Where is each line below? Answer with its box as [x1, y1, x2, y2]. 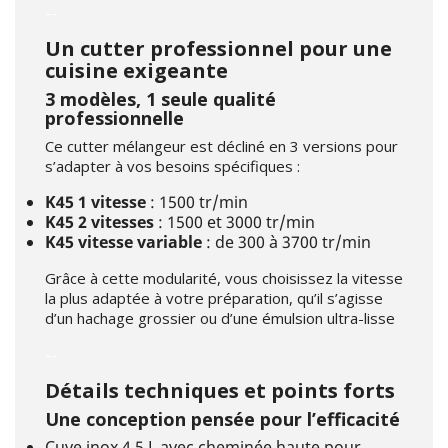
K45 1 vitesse [45, 191, 146, 214]
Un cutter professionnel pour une [45, 35, 392, 63]
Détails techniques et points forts [45, 377, 395, 405]
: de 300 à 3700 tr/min [202, 231, 371, 254]
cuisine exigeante [45, 57, 228, 85]
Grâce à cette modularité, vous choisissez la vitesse [45, 268, 403, 289]
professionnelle [45, 106, 184, 131]
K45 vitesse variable [45, 231, 202, 254]
